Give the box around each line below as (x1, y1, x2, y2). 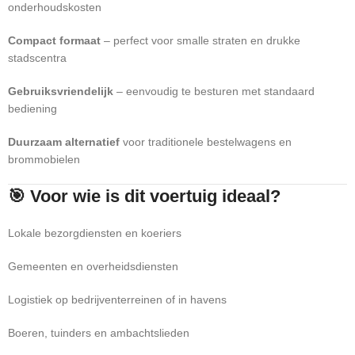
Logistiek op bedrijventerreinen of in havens (8, 293, 227, 306)
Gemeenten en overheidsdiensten (8, 260, 178, 273)
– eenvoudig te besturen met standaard (113, 85, 315, 97)
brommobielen (8, 153, 80, 166)
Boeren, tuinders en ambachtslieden (8, 326, 189, 339)
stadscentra (8, 52, 67, 64)
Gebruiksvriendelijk (8, 85, 113, 97)
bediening (8, 102, 57, 115)
